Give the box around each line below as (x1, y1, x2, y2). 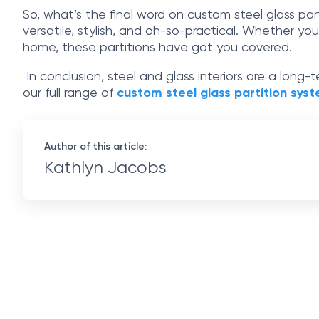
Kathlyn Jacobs (44, 159, 167, 177)
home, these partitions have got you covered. (23, 41, 292, 55)
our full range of (23, 87, 117, 100)
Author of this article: (44, 142, 147, 152)
